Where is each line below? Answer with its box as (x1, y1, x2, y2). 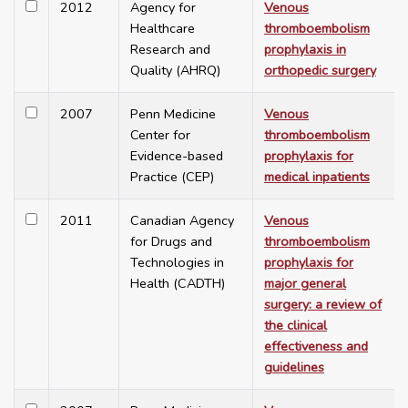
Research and (130, 40, 210, 59)
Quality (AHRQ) (130, 61, 220, 80)
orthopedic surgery (264, 61, 376, 80)
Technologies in (130, 253, 224, 272)
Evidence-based (130, 147, 223, 166)
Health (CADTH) (130, 274, 225, 293)
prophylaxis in (264, 40, 346, 59)
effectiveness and (264, 337, 368, 356)
